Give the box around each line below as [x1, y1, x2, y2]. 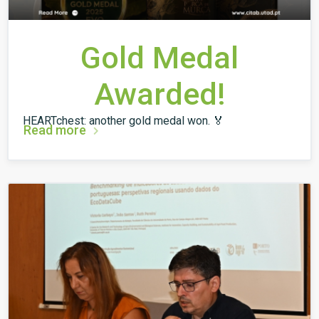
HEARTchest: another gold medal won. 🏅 [23, 114, 224, 127]
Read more [23, 122, 86, 137]
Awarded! [93, 76, 226, 113]
